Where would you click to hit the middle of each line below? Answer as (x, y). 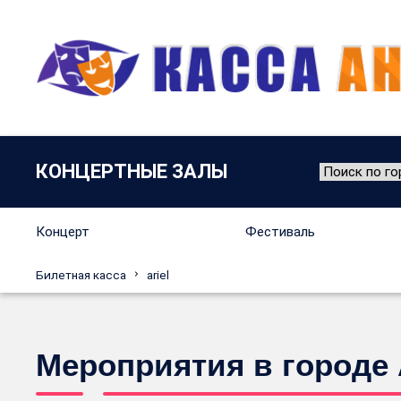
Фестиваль (280, 231)
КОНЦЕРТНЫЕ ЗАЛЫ (132, 171)
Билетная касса (81, 274)
